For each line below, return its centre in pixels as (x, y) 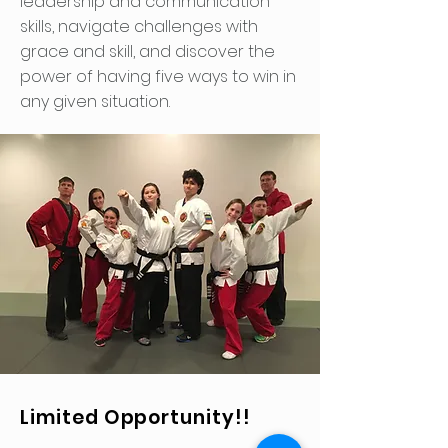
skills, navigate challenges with (139, 26)
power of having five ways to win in (158, 76)
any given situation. (95, 101)
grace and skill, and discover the (147, 51)
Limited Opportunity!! (135, 417)
